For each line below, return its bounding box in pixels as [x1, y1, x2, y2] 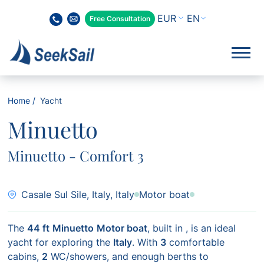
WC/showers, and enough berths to [48, 250, 209, 262]
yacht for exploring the [8, 236, 114, 248]
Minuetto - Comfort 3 [8, 146, 144, 165]
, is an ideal [186, 222, 236, 234]
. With [132, 236, 161, 248]
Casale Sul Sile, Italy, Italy [21, 189, 135, 200]
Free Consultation [89, 14, 150, 23]
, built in [147, 222, 186, 234]
